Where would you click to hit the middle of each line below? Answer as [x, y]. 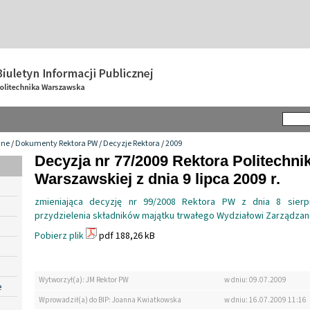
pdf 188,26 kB [126, 236]
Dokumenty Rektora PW [56, 143]
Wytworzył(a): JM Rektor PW [84, 280]
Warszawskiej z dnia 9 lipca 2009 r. [157, 179]
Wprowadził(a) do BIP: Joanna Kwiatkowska [110, 300]
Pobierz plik [59, 236]
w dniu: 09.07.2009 [255, 280]
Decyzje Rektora [131, 143]
